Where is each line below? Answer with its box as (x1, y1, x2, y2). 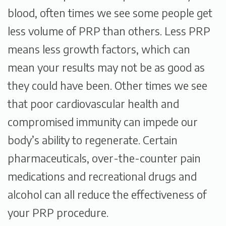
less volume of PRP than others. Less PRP (8, 24, 210, 38)
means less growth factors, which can (8, 42, 190, 56)
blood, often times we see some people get (8, 6, 212, 20)
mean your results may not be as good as (8, 61, 205, 74)
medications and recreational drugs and (8, 169, 197, 183)
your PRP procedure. (8, 206, 108, 219)
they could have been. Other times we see (8, 79, 207, 92)
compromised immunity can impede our (8, 115, 198, 129)
